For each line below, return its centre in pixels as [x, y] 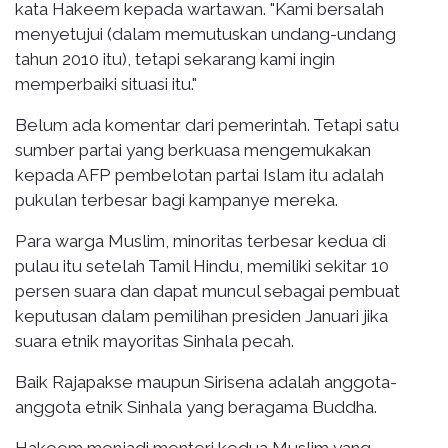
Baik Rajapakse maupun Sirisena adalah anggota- [206, 381]
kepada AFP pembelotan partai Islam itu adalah [199, 174]
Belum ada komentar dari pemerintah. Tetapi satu [207, 124]
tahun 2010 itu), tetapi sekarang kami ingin [175, 58]
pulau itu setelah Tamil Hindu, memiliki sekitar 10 [202, 265]
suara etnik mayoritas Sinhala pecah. [154, 340]
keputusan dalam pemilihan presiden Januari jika [201, 315]
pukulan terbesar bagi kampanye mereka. [176, 199]
